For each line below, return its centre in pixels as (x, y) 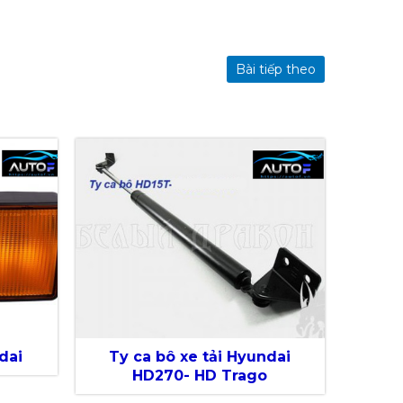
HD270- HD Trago (200, 376)
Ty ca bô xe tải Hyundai (200, 357)
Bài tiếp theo (276, 69)
